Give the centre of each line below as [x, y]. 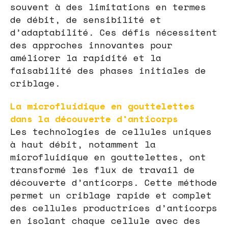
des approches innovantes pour [91, 45]
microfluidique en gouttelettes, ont [108, 156]
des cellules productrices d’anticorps [114, 207]
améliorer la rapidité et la [86, 57]
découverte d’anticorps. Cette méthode [114, 182]
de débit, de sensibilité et [86, 19]
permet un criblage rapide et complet [111, 195]
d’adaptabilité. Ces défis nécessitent [114, 32]
